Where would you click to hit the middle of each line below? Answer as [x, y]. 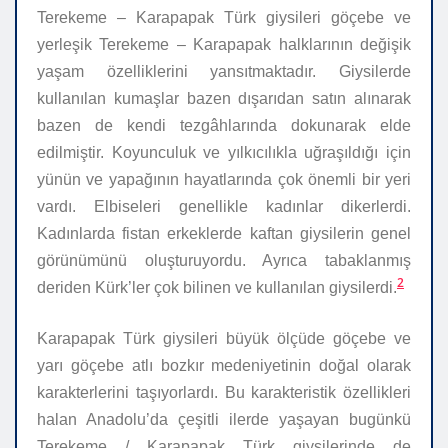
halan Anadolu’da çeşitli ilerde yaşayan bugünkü [224, 420]
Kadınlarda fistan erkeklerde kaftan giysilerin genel [224, 234]
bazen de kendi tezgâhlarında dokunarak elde [224, 126]
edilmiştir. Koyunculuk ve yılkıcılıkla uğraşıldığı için [224, 153]
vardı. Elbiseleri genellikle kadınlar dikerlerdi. [224, 207]
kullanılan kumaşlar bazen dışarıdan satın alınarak [224, 99]
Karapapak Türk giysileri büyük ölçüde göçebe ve [224, 339]
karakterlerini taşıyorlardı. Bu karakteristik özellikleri [224, 393]
